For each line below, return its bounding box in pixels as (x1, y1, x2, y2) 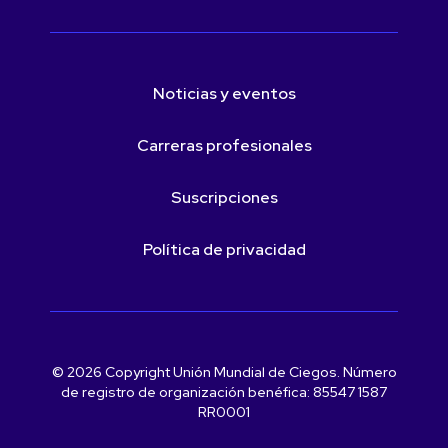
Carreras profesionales (136, 135, 312, 156)
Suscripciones (170, 187, 278, 208)
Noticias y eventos (152, 83, 296, 104)
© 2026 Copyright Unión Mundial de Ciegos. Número (51, 363, 397, 381)
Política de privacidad (142, 239, 306, 260)
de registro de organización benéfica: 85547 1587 (61, 383, 387, 401)
